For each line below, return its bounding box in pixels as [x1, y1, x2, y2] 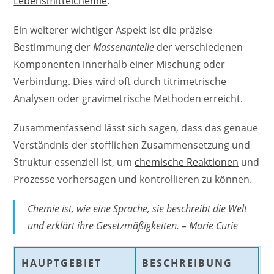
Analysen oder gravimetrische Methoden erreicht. [13, 91, 243, 105]
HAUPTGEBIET [21, 256, 102, 270]
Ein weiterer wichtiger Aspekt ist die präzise [13, 23, 213, 37]
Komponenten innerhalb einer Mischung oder [13, 57, 226, 71]
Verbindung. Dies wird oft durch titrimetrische [13, 74, 227, 88]
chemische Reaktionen [135, 155, 239, 169]
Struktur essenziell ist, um [13, 155, 135, 169]
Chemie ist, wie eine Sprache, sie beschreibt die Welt [28, 201, 248, 215]
